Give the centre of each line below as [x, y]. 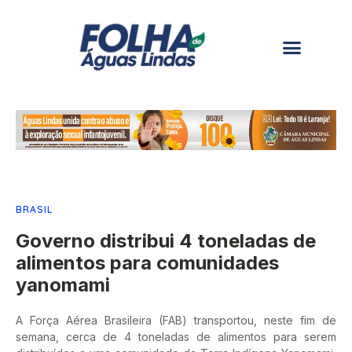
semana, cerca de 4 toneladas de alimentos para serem [176, 336]
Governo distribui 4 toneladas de [166, 240]
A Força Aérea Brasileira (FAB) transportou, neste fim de [176, 320]
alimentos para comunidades [147, 262]
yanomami [63, 284]
